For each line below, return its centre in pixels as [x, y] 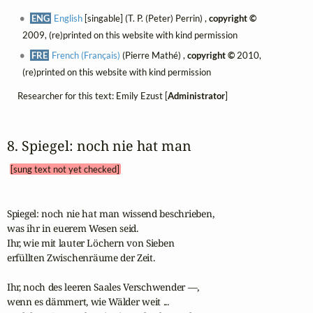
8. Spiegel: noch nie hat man [106, 145]
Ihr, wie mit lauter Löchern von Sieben [90, 243]
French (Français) [86, 55]
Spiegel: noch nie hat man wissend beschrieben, [110, 214]
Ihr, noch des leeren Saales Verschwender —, [103, 287]
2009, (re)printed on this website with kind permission [130, 35]
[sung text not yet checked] [65, 169]
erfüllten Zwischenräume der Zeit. [81, 258]
